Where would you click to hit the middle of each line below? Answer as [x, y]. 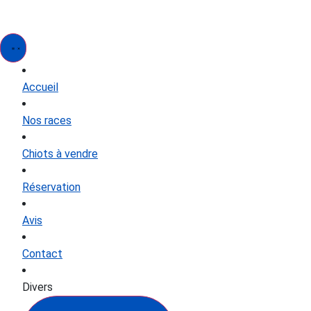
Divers [37, 287]
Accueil [40, 87]
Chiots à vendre [60, 154]
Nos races [47, 120]
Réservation [51, 187]
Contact [42, 254]
